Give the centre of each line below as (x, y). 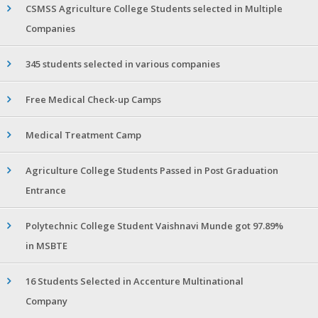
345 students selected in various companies (123, 64)
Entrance (46, 191)
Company (46, 301)
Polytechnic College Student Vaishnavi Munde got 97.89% (154, 226)
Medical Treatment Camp (83, 135)
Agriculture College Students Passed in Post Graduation (152, 171)
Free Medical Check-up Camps (93, 100)
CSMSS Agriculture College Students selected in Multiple (154, 9)
